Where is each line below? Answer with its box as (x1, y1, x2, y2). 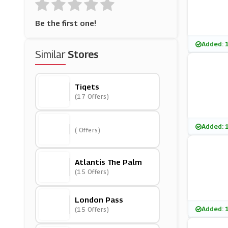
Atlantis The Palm (74, 157, 142, 166)
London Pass (74, 195, 123, 204)
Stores (67, 48, 99, 61)
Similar (35, 48, 68, 61)
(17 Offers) (74, 93, 109, 100)
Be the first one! (35, 18, 96, 27)
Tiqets (74, 82, 99, 91)
